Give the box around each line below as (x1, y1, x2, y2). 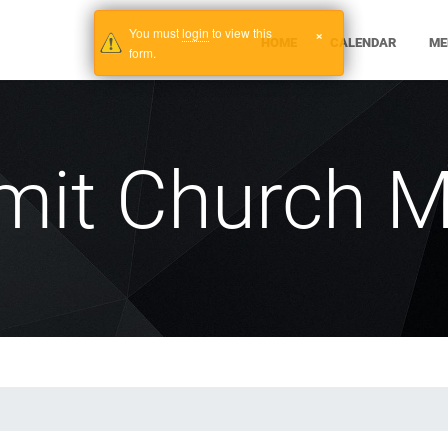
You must (129, 24, 182, 41)
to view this (209, 24, 272, 41)
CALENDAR (329, 34, 396, 50)
